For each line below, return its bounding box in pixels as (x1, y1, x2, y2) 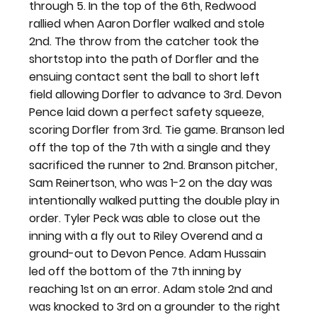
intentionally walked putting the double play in (29, 192, 283, 209)
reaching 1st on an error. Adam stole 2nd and (29, 280, 276, 297)
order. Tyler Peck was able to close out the (29, 209, 264, 226)
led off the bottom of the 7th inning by (29, 263, 245, 279)
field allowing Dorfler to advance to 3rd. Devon (29, 86, 285, 103)
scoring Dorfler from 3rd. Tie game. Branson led (29, 121, 288, 138)
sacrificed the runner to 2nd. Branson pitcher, (29, 156, 281, 173)
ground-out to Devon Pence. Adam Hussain (29, 245, 270, 262)
